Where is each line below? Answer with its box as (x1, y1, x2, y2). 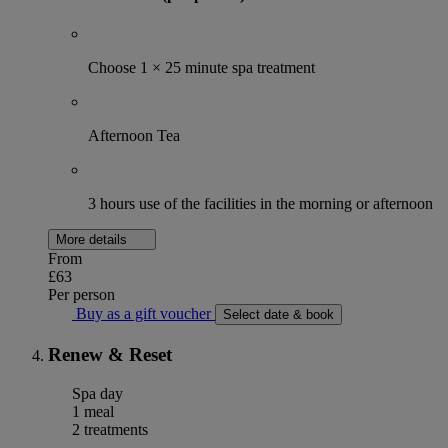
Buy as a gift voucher (72, 305, 215, 323)
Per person (48, 286, 115, 304)
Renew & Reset (48, 344, 172, 366)
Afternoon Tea (88, 127, 180, 145)
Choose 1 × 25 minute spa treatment (88, 59, 315, 77)
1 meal (68, 402, 114, 420)
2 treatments (68, 420, 148, 438)
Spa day (68, 384, 123, 402)
